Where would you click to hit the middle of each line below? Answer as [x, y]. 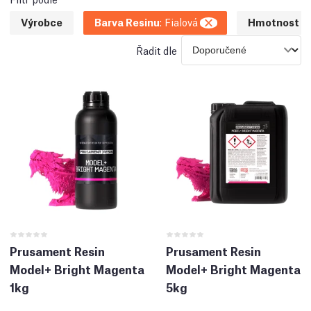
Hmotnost [274, 21]
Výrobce [42, 21]
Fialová [181, 21]
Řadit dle [156, 50]
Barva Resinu [127, 21]
